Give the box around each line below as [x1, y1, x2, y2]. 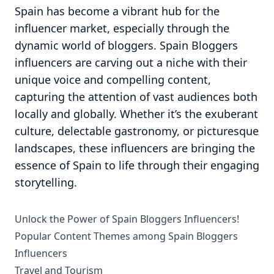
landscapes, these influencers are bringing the [15, 141, 255, 155]
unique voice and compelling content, [15, 72, 211, 87]
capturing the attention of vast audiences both [15, 89, 257, 104]
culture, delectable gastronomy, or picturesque [15, 124, 259, 138]
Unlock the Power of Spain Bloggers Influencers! [15, 212, 239, 226]
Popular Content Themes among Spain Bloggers [15, 229, 238, 243]
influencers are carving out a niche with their [15, 55, 247, 70]
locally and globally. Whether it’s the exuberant [15, 106, 258, 121]
